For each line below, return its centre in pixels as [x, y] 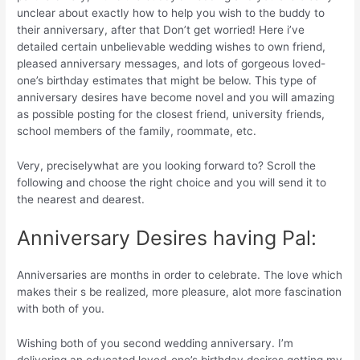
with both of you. [61, 308]
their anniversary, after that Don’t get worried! [137, 29]
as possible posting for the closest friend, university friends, [171, 114]
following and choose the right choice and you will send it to [172, 182]
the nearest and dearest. [81, 199]
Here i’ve [280, 29]
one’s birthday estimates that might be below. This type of [167, 80]
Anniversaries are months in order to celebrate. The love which [180, 274]
